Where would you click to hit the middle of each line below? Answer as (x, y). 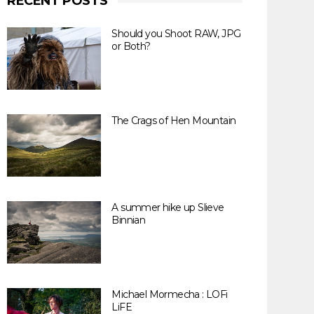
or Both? (131, 46)
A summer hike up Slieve (168, 207)
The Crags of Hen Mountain (174, 121)
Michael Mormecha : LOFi (170, 294)
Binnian (129, 220)
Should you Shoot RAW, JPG (176, 34)
